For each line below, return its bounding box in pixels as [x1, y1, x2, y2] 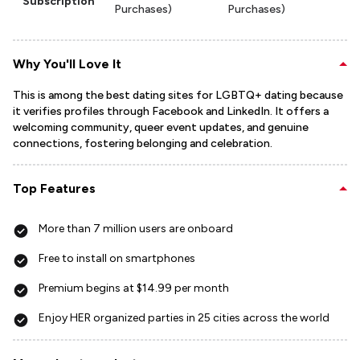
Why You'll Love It [13, 56, 121, 72]
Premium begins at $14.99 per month [39, 281, 229, 295]
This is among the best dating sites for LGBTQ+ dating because [13, 88, 343, 102]
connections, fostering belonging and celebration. [13, 137, 272, 150]
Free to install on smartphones [39, 252, 195, 265]
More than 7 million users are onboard [39, 222, 233, 235]
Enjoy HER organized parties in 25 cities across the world [39, 311, 329, 325]
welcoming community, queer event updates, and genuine [13, 121, 309, 134]
